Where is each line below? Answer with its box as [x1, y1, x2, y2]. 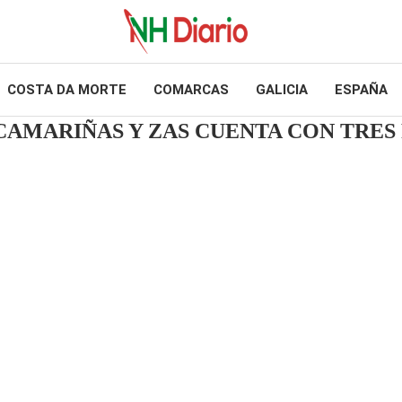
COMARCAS [153, 82, 229, 98]
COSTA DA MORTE [6, 82, 127, 98]
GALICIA [255, 82, 308, 98]
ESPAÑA [334, 82, 388, 98]
